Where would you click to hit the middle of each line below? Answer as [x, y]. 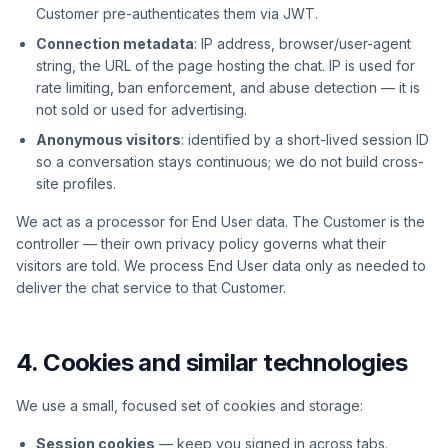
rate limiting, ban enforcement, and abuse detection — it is [228, 87]
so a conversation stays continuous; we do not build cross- [230, 161]
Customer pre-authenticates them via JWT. [177, 13]
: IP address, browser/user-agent [302, 43]
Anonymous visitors [108, 139]
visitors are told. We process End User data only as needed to [221, 265]
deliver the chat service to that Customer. [151, 287]
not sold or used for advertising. [141, 109]
